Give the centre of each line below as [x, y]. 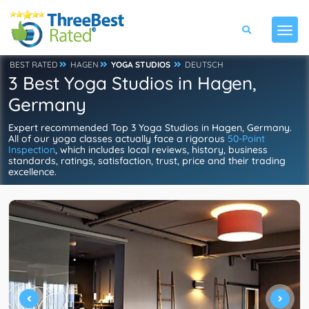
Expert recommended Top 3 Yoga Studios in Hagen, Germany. [150, 128]
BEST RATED [34, 64]
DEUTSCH [204, 64]
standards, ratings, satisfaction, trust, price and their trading [147, 161]
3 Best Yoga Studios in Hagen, [132, 83]
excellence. [32, 172]
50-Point [246, 139]
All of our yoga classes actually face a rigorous [118, 139]
